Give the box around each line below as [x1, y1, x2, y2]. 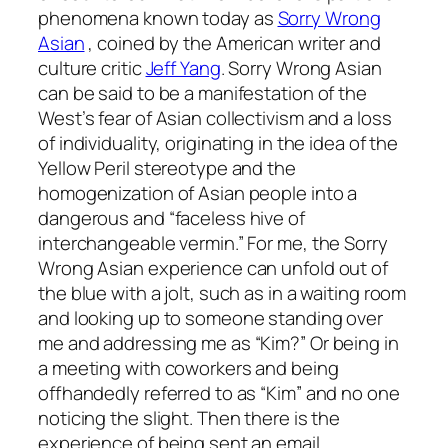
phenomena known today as [38, 4, 278, 31]
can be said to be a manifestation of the [38, 79, 367, 106]
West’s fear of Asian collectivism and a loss [38, 104, 392, 131]
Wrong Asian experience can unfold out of [38, 254, 388, 281]
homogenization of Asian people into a [38, 179, 358, 206]
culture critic [38, 54, 146, 81]
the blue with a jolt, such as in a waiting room [38, 279, 407, 306]
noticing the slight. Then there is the [38, 404, 341, 431]
